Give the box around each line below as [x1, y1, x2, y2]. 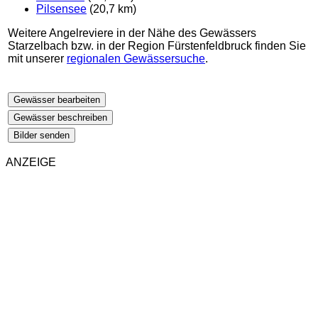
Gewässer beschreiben [13, 112, 107, 124]
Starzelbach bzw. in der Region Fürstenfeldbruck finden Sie [8, 40, 306, 53]
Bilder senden [13, 130, 70, 141]
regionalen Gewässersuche [67, 53, 205, 65]
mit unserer [8, 53, 67, 65]
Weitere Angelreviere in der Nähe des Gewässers [8, 27, 256, 40]
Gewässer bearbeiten [13, 94, 100, 106]
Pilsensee [36, 3, 87, 16]
